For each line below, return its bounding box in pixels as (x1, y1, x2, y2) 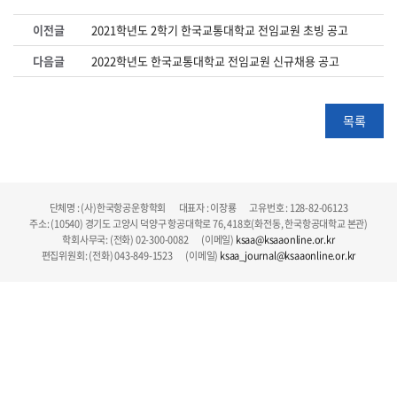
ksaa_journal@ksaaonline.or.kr (220, 247, 356, 263)
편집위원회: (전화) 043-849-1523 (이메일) (41, 247, 221, 263)
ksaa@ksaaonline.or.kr (235, 231, 335, 247)
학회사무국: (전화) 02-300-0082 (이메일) (62, 231, 236, 247)
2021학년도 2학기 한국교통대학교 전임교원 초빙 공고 (91, 20, 348, 38)
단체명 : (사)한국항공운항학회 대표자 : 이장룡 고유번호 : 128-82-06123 (49, 199, 348, 215)
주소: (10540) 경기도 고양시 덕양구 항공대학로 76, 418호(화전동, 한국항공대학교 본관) (29, 215, 368, 231)
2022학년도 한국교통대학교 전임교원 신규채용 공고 (91, 51, 339, 69)
